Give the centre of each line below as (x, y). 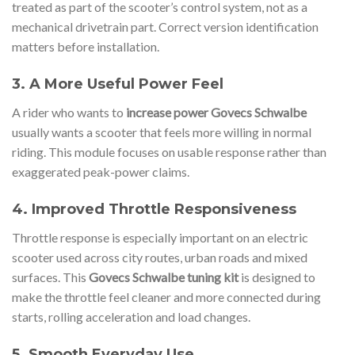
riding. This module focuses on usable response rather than (169, 152)
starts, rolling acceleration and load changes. (131, 316)
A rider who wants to (69, 113)
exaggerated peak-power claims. (101, 172)
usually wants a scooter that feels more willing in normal (162, 132)
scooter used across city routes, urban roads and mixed (160, 257)
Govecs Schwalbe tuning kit (164, 277)
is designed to (277, 277)
